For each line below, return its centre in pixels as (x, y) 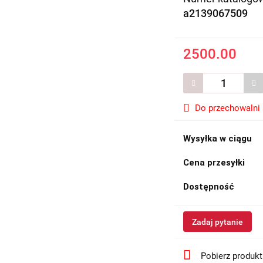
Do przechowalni (228, 108)
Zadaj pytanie (218, 222)
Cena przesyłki (214, 163)
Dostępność (209, 187)
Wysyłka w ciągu (218, 139)
